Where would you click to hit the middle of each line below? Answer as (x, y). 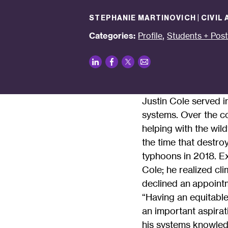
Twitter (150, 63)
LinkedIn (123, 63)
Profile (150, 36)
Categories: (112, 36)
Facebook (145, 63)
